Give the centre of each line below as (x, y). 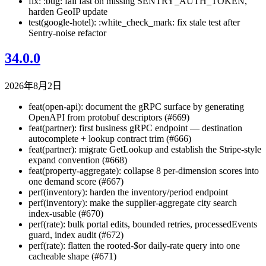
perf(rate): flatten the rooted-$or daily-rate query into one (134, 246)
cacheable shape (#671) (72, 256)
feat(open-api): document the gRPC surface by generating (136, 107)
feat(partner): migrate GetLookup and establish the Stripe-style (145, 150)
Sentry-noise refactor (67, 33)
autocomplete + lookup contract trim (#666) (110, 139)
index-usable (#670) (66, 214)
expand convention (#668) (78, 160)
